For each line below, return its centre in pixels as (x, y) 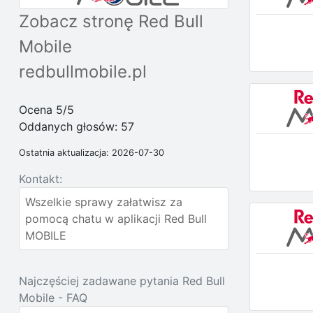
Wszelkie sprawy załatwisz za (104, 202)
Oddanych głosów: (70, 126)
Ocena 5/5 (46, 110)
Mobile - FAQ (53, 298)
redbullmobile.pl (83, 72)
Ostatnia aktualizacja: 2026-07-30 (92, 153)
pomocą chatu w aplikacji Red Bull (116, 219)
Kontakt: (41, 179)
